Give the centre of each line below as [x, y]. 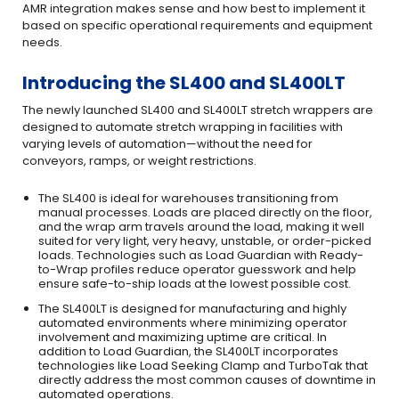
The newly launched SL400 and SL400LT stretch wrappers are [198, 110]
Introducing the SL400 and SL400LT [184, 83]
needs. [42, 42]
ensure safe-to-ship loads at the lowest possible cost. [195, 284]
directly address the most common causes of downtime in [207, 380]
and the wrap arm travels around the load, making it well [201, 227]
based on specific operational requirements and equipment [197, 25]
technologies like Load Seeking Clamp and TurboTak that [203, 366]
